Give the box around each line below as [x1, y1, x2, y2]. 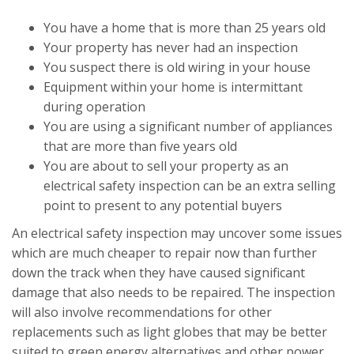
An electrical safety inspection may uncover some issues [12, 224, 342, 243]
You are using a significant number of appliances [43, 118, 333, 136]
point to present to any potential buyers [43, 197, 282, 215]
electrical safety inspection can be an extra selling [43, 177, 336, 195]
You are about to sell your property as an [43, 157, 288, 175]
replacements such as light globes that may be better [12, 323, 327, 341]
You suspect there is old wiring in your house [43, 58, 311, 77]
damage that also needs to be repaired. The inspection [12, 284, 335, 302]
